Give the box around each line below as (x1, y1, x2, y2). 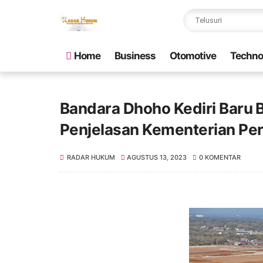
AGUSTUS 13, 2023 (127, 153, 187, 161)
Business (114, 50, 156, 62)
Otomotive (170, 50, 216, 62)
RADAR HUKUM (67, 153, 115, 161)
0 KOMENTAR (198, 153, 241, 161)
